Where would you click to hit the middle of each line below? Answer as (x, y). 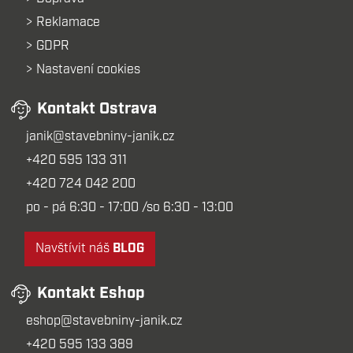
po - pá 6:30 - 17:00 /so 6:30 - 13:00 (130, 208)
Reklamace (69, 22)
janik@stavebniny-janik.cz (100, 137)
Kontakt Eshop (91, 294)
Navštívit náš (74, 249)
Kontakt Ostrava (97, 109)
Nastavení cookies (89, 70)
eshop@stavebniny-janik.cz (104, 321)
